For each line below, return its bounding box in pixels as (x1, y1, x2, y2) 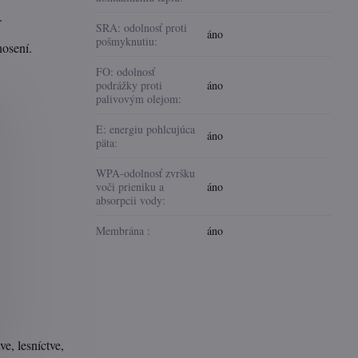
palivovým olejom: (96, 91, 182, 106)
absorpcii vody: (96, 193, 166, 208)
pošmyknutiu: (96, 34, 158, 49)
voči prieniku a (96, 179, 165, 194)
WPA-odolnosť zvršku (96, 165, 196, 181)
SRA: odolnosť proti (96, 20, 188, 35)
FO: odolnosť (96, 64, 156, 79)
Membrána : (96, 223, 151, 238)
